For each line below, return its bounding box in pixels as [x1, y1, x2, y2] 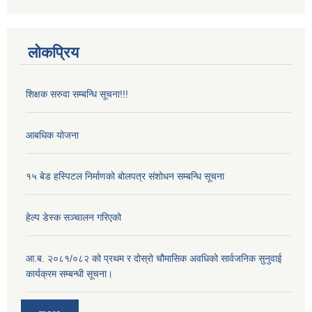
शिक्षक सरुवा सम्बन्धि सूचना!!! [26, 88, 128, 100]
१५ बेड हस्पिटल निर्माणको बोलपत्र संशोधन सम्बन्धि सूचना [26, 170, 224, 182]
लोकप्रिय [28, 43, 79, 61]
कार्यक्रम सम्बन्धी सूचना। [26, 267, 113, 279]
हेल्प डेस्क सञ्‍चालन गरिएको [26, 211, 121, 223]
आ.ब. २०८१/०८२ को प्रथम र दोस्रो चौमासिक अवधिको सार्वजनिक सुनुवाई [26, 252, 282, 264]
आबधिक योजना [26, 129, 79, 141]
